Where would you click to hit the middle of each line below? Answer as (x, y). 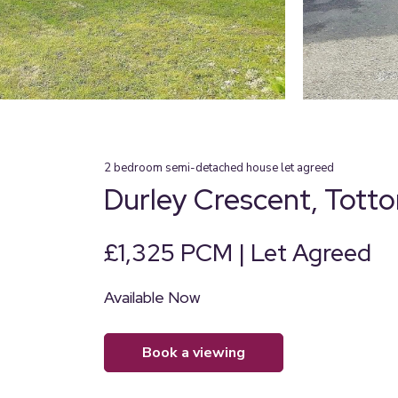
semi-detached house (222, 168)
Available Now (152, 297)
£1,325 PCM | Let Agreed (238, 253)
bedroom (138, 168)
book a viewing (199, 353)
